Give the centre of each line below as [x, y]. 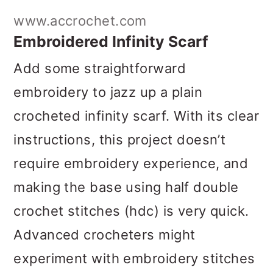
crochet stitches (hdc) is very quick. [131, 144]
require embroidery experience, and [131, 96]
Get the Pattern [70, 250]
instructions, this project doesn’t [120, 72]
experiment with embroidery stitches [134, 191]
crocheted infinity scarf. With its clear [136, 48]
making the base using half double [126, 120]
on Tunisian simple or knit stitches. [127, 215]
